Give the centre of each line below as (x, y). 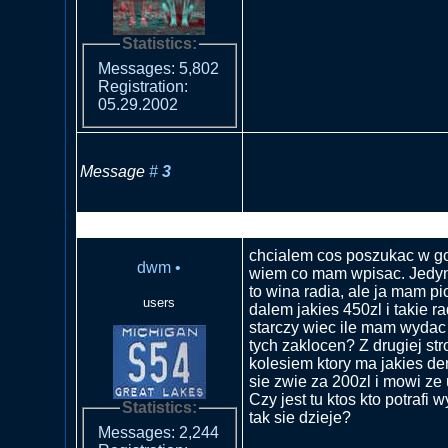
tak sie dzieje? (299, 417)
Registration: (142, 87)
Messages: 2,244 (158, 433)
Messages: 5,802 (158, 69)
